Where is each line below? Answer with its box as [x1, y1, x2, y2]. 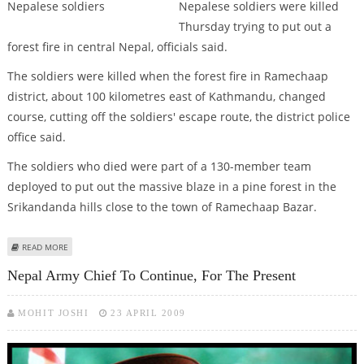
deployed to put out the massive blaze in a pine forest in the [6, 178, 336, 194]
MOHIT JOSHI [18, 307, 89, 318]
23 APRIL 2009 [110, 307, 186, 318]
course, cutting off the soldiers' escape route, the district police [6, 108, 350, 124]
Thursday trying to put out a [178, 18, 331, 34]
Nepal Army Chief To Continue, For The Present [6, 266, 296, 284]
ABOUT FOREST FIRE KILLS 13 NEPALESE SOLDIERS [67, 240, 260, 252]
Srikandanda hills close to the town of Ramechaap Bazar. [6, 198, 317, 214]
